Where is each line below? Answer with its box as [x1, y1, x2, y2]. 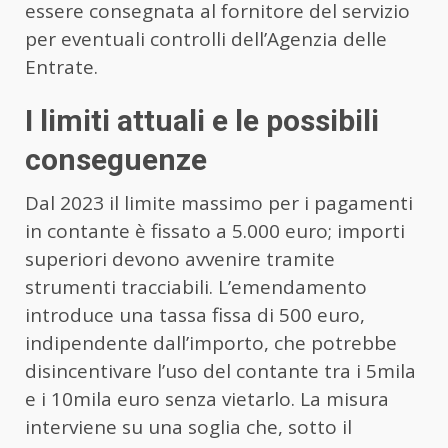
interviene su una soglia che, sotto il [25, 414, 352, 441]
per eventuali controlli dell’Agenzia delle [25, 26, 387, 53]
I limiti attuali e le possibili [25, 103, 379, 139]
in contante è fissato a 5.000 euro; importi [25, 218, 405, 245]
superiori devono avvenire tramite [25, 246, 335, 273]
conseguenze [25, 142, 207, 178]
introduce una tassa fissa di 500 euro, [25, 302, 365, 329]
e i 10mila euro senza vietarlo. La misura [25, 386, 389, 413]
